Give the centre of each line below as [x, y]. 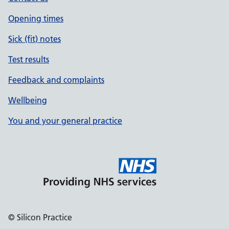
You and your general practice [65, 121]
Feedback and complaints [56, 80]
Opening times [36, 18]
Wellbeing [28, 100]
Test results [29, 59]
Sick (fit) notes [35, 39]
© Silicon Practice [40, 217]
